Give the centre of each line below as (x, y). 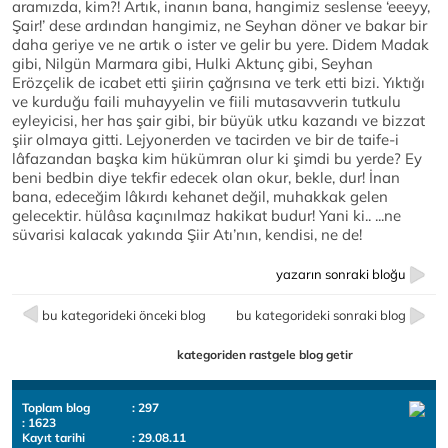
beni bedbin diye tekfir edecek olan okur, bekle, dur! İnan (206, 178)
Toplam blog (56, 408)
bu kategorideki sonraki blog (321, 315)
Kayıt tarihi (53, 438)
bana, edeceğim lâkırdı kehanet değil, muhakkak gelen (200, 197)
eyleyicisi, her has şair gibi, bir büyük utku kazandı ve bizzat (218, 121)
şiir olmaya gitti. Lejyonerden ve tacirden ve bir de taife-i (205, 140)
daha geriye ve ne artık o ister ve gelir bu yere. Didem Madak (220, 45)
